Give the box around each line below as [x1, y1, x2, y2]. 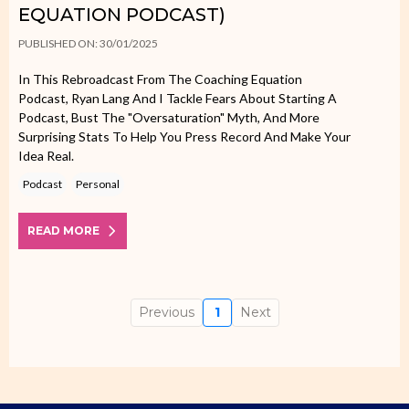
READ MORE [27, 224, 100, 237]
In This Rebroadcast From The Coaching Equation [18, 71, 302, 87]
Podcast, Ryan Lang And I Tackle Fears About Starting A [18, 90, 337, 106]
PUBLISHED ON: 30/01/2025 [18, 37, 158, 50]
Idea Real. [18, 148, 74, 163]
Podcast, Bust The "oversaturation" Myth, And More [18, 110, 320, 125]
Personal [76, 177, 120, 191]
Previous [138, 304, 194, 320]
